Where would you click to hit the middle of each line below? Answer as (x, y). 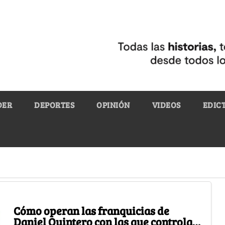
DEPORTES (54, 104)
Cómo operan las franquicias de (91, 210)
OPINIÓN (113, 104)
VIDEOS (166, 104)
